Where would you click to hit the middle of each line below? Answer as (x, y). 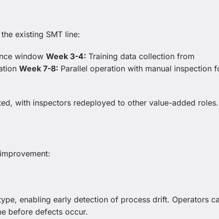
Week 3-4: (66, 56)
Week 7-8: (39, 69)
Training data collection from (140, 56)
